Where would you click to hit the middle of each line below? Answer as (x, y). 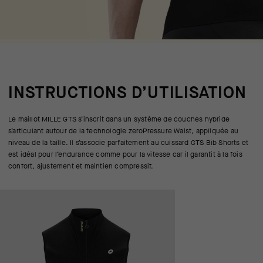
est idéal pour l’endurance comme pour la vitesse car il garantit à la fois (125, 154)
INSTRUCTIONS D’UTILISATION (127, 92)
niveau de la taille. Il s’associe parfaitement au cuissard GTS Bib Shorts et (129, 142)
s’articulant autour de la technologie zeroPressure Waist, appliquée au (124, 131)
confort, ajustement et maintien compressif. (81, 166)
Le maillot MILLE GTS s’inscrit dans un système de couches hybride (119, 119)
